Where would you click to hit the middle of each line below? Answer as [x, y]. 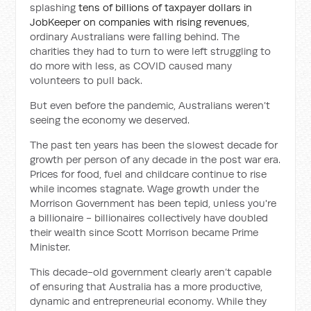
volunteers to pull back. [86, 80]
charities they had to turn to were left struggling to [151, 51]
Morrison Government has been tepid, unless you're [153, 203]
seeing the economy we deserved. [110, 120]
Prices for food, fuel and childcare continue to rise [149, 174]
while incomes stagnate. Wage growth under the [145, 188]
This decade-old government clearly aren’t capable [151, 272]
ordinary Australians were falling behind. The [135, 36]
